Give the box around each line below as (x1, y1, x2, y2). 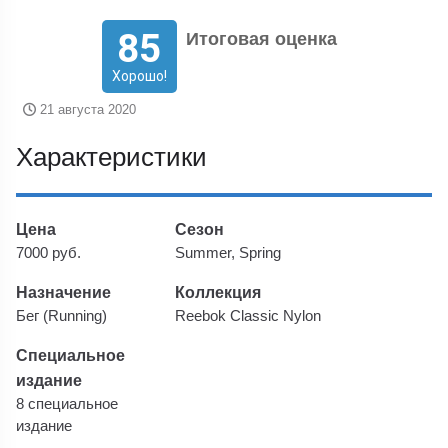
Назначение (16, 282, 112, 301)
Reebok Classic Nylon (175, 307, 322, 324)
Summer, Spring (175, 244, 282, 261)
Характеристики (16, 142, 208, 172)
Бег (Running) (16, 307, 108, 324)
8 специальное (16, 395, 119, 412)
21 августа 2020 (35, 102, 136, 117)
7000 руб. (16, 244, 82, 261)
